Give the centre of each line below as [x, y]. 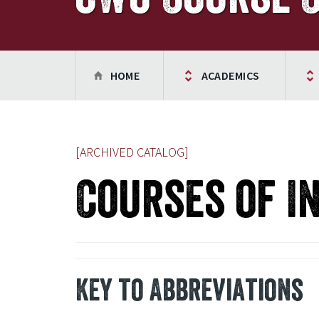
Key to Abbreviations [189, 289]
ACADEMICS [230, 75]
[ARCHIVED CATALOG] [132, 152]
